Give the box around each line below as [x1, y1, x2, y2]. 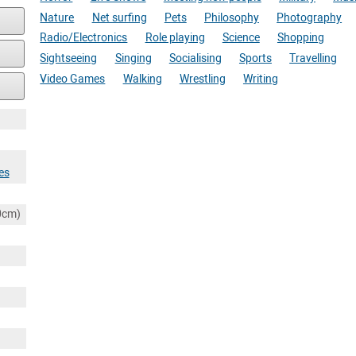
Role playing [145, 31, 205, 45]
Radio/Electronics [40, 31, 128, 45]
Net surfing [91, 10, 147, 25]
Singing [114, 52, 152, 65]
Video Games [40, 72, 106, 86]
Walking [122, 72, 162, 86]
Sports [238, 52, 272, 65]
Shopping [277, 31, 324, 45]
